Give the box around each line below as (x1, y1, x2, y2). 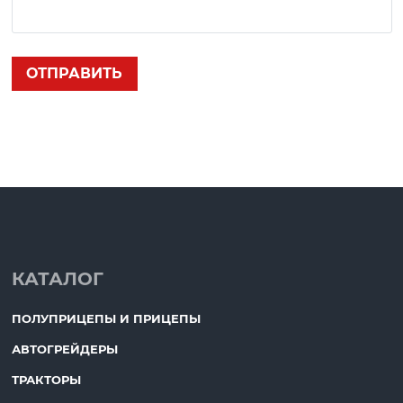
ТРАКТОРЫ (11, 372, 81, 387)
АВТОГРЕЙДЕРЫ (11, 341, 118, 356)
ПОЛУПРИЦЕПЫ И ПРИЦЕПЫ (11, 310, 201, 326)
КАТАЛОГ (11, 267, 103, 290)
